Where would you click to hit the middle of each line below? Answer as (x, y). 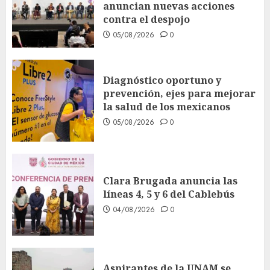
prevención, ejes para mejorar (179, 93)
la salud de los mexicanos (167, 106)
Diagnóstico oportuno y (162, 80)
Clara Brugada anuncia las (170, 181)
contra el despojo (146, 19)
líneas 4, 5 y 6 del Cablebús (169, 194)
